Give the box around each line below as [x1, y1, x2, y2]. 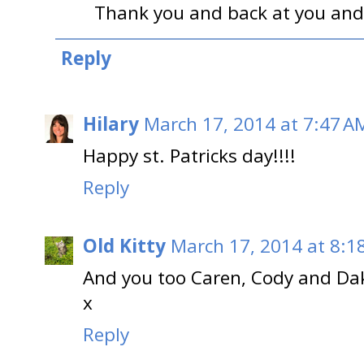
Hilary [83, 110, 139, 136]
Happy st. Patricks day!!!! [83, 142, 296, 168]
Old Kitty [83, 233, 166, 259]
